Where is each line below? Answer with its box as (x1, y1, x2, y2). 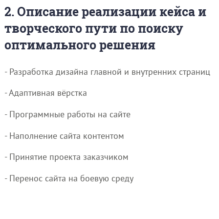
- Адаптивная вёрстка (4, 87, 87, 99)
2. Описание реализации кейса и (4, 3, 206, 20)
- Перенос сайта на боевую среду (4, 172, 133, 184)
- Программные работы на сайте (4, 109, 131, 120)
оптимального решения (4, 37, 155, 53)
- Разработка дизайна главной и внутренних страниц (4, 66, 210, 77)
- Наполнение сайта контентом (4, 130, 124, 141)
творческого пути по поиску (4, 20, 183, 37)
